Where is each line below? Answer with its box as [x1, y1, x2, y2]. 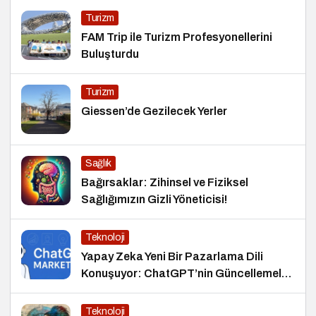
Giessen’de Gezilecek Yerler [81, 105, 228, 118]
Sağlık [85, 158, 111, 169]
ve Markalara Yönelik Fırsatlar [81, 284, 237, 297]
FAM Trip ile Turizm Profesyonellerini [81, 31, 272, 44]
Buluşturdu [81, 48, 139, 61]
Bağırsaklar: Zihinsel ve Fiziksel [81, 176, 248, 189]
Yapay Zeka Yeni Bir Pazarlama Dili [81, 250, 263, 263]
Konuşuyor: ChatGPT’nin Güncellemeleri [81, 267, 295, 280]
